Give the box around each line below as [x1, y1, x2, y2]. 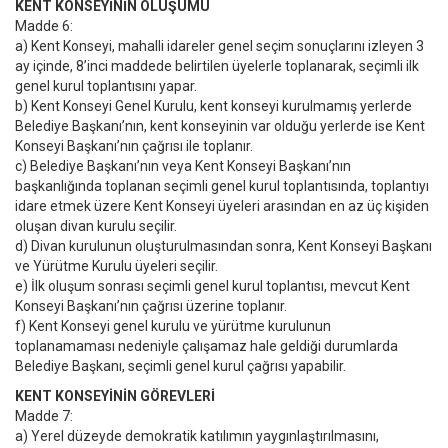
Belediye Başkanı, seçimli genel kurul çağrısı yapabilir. [15, 358, 346, 374]
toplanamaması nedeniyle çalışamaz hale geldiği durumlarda [15, 338, 398, 354]
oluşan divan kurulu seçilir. [15, 218, 177, 234]
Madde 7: [15, 408, 73, 424]
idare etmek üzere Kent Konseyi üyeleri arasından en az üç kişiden [15, 198, 429, 214]
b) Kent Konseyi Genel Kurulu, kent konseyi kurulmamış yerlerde [15, 98, 412, 114]
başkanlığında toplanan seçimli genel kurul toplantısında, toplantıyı [15, 178, 429, 194]
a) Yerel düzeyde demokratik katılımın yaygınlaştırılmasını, [15, 428, 379, 444]
